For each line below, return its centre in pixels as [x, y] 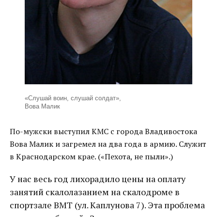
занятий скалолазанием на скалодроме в [95, 192]
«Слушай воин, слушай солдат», [73, 98]
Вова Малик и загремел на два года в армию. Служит [108, 144]
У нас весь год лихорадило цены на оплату [98, 179]
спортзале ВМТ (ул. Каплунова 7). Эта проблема [107, 205]
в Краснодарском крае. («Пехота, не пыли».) [91, 157]
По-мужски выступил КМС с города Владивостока [103, 132]
